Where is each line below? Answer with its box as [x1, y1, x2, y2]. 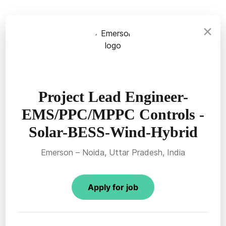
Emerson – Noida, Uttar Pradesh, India [41, 147, 185, 157]
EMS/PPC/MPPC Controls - [22, 106, 204, 123]
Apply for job [88, 182, 138, 192]
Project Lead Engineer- [38, 88, 188, 105]
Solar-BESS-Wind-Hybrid [28, 124, 198, 140]
